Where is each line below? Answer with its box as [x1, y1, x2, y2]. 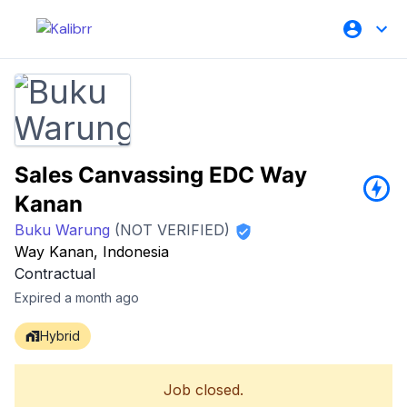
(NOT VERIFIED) [110, 221, 230, 239]
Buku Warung [15, 221, 110, 239]
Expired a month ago [15, 290, 139, 305]
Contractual [15, 264, 95, 283]
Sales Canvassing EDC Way [15, 162, 307, 188]
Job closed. [164, 381, 243, 399]
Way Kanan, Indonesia [15, 243, 169, 261]
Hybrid [40, 328, 80, 343]
